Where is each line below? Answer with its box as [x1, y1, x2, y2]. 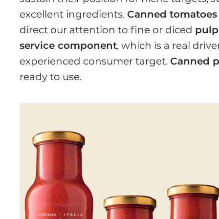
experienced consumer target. [20, 55, 171, 67]
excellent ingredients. [20, 8, 128, 21]
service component [20, 40, 117, 52]
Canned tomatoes [127, 8, 218, 21]
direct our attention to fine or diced [20, 24, 196, 36]
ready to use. [20, 71, 82, 83]
